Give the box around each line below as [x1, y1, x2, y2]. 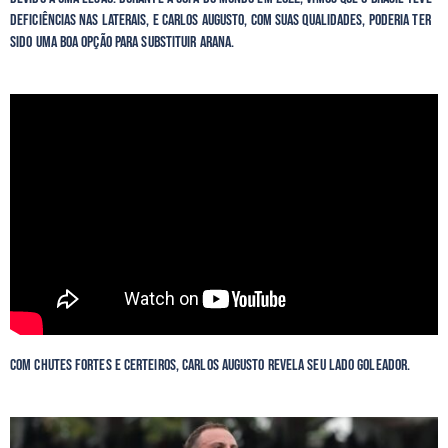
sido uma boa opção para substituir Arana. [10, 32, 235, 52]
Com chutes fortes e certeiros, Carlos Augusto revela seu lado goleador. [10, 355, 414, 375]
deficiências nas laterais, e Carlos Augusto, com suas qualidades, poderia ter [10, 10, 431, 30]
